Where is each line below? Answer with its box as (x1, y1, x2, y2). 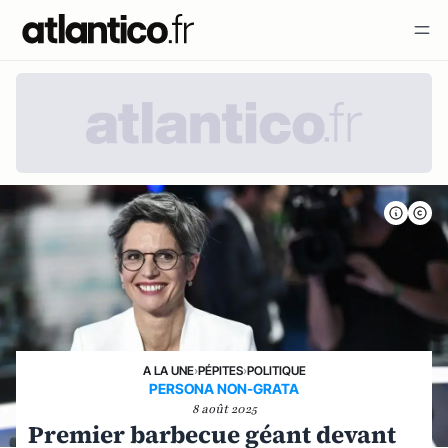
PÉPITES (197, 363, 243, 378)
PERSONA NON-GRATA (149, 380, 299, 397)
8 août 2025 (191, 401, 257, 417)
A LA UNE (142, 363, 194, 378)
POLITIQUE (246, 363, 306, 378)
